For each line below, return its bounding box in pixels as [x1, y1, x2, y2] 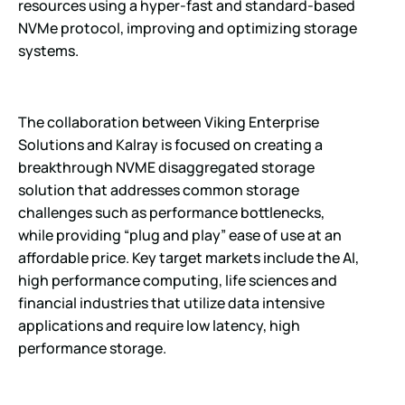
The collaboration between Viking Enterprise [18, 111, 319, 132]
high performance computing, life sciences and [18, 269, 337, 290]
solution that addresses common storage [18, 179, 299, 200]
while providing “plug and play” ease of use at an [18, 224, 342, 245]
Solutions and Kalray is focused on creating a [18, 134, 323, 155]
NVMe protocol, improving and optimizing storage [18, 18, 357, 39]
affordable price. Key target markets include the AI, [18, 247, 359, 268]
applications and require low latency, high [18, 315, 300, 335]
